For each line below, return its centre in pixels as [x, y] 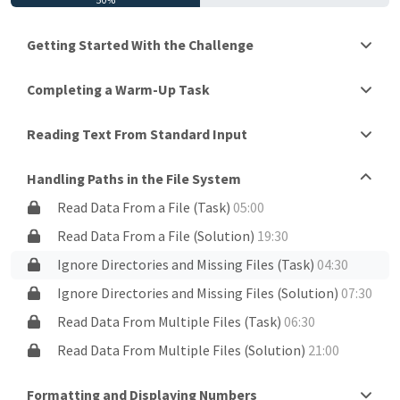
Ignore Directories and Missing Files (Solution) [200, 294]
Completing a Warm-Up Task [118, 90]
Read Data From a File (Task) [146, 208]
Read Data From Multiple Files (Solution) [183, 351]
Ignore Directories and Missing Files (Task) [187, 265]
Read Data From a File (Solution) [158, 237]
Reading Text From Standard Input [137, 135]
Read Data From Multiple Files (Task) [171, 322]
